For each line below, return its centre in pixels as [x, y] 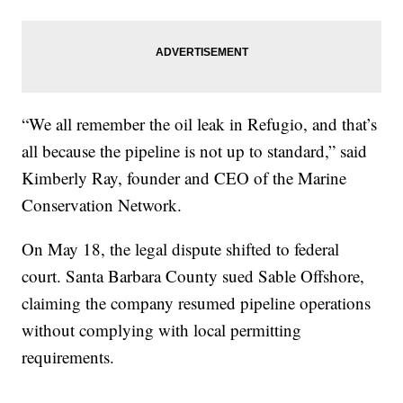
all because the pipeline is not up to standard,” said [195, 150]
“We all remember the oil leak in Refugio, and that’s [200, 123]
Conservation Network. [102, 204]
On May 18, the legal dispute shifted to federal [181, 248]
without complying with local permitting [162, 329]
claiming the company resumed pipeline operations [197, 302]
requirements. [68, 356]
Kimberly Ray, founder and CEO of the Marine [184, 177]
